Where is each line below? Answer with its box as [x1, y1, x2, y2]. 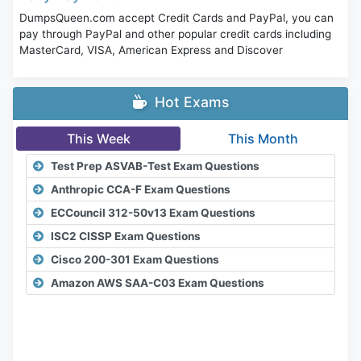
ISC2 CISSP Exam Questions [51, 230, 201, 243]
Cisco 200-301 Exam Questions [51, 253, 219, 267]
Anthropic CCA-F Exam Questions [51, 183, 230, 197]
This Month [227, 131, 298, 147]
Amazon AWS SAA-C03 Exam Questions [51, 276, 264, 290]
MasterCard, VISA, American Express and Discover [19, 44, 283, 57]
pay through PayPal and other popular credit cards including [19, 27, 331, 41]
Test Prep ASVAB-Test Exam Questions [51, 160, 259, 173]
